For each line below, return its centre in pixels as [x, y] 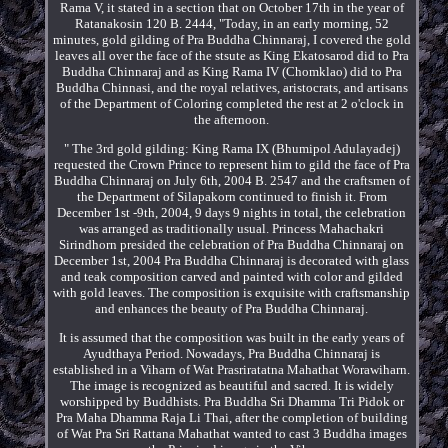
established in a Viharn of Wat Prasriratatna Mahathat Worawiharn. [232, 369]
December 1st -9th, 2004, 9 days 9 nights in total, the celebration [232, 212]
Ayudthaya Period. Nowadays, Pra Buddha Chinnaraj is [232, 353]
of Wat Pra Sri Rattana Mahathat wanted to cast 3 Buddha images [231, 433]
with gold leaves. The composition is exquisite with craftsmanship [232, 292]
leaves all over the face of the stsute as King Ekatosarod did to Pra [231, 55]
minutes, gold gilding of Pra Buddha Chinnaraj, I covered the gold [231, 39]
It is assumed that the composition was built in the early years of [232, 337]
